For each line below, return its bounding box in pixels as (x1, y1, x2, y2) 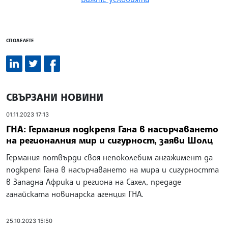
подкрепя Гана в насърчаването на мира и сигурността (6, 164, 219, 175)
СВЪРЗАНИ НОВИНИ (6, 91, 103, 104)
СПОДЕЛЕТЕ (6, 37, 34, 44)
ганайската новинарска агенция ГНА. (6, 188, 144, 199)
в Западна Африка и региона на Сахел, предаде (6, 176, 181, 187)
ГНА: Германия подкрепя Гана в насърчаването (6, 123, 218, 134)
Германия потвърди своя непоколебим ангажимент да (6, 152, 213, 162)
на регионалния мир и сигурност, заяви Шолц (6, 134, 213, 146)
